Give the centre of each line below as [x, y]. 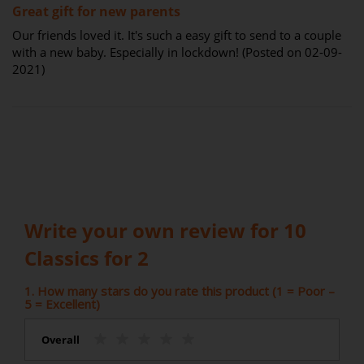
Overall [61, 339]
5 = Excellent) [62, 303]
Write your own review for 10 [165, 230]
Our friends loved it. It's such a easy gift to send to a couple [177, 35]
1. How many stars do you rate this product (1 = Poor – [180, 290]
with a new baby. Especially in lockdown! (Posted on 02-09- [177, 52]
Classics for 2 [87, 258]
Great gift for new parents [96, 11]
